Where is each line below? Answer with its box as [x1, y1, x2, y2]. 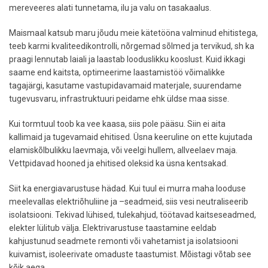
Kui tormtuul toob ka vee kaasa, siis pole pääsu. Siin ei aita [9, 119, 226, 129]
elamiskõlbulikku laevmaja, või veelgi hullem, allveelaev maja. [9, 145, 237, 155]
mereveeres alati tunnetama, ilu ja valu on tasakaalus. [9, 3, 211, 13]
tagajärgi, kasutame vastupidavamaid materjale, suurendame [9, 81, 242, 90]
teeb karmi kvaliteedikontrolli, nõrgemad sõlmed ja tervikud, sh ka [9, 41, 254, 51]
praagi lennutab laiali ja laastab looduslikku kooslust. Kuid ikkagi [9, 54, 245, 64]
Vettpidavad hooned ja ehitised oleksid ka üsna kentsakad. [9, 159, 228, 168]
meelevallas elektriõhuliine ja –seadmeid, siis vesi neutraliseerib [9, 197, 248, 206]
